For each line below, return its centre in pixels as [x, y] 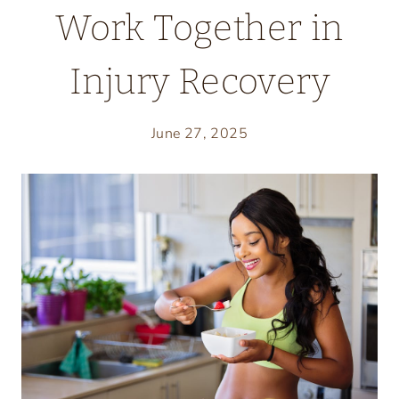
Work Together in [199, 29]
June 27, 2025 [199, 134]
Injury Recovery [199, 82]
